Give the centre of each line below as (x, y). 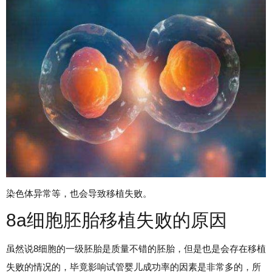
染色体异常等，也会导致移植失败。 (79, 193)
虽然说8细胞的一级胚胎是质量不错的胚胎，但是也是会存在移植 (136, 248)
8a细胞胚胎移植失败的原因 (117, 220)
